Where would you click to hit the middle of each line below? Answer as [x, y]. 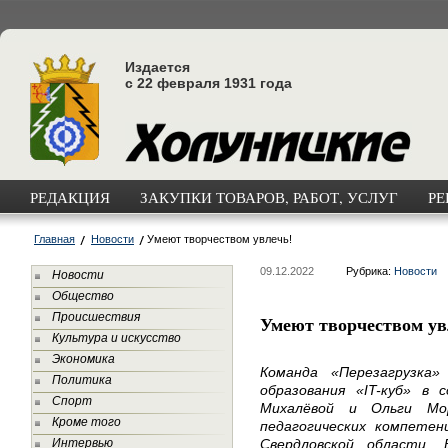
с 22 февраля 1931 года [208, 83]
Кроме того [86, 422]
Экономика [83, 359]
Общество [83, 296]
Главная [54, 239]
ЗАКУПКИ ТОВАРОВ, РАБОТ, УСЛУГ [269, 197]
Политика [82, 380]
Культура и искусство [116, 338]
